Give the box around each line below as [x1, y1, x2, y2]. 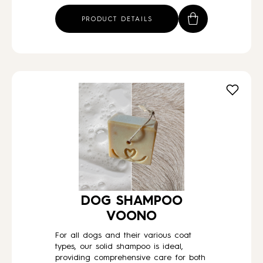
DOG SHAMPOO [80, 195, 183, 208]
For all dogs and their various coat [55, 231, 191, 240]
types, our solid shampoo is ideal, [55, 242, 183, 251]
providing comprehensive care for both [55, 254, 205, 262]
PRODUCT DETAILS [81, 16, 153, 23]
